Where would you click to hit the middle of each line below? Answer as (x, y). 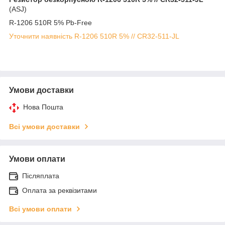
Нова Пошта (43, 107)
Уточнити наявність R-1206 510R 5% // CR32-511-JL (94, 36)
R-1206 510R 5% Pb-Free (50, 22)
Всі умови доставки (44, 126)
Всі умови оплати (40, 209)
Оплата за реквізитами (60, 190)
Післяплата (41, 176)
